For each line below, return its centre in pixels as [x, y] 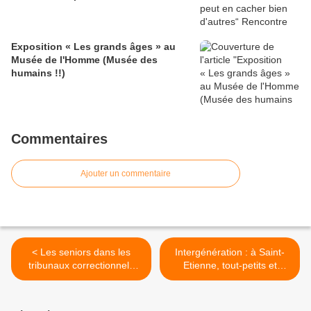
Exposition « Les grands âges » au [93, 47]
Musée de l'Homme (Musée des [84, 60]
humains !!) [38, 73]
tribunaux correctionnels [81, 266]
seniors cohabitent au [230, 279]
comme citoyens [81, 279]
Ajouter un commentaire [126, 174]
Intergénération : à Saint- [230, 252]
